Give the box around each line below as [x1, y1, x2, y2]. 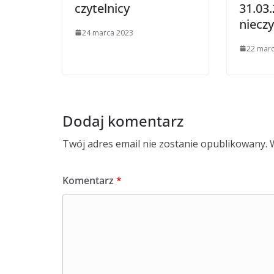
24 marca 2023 [82, 27, 133, 38]
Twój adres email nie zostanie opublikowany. [62, 136, 267, 150]
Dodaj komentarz [62, 110, 183, 131]
